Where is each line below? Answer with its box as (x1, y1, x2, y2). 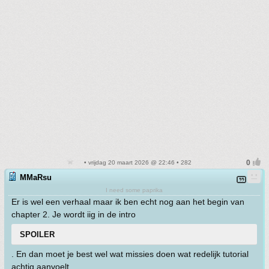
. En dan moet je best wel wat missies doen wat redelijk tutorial (11, 249, 249, 259)
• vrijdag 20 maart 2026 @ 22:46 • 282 (82, 159, 192, 166)
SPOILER (20, 230, 55, 239)
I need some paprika (106, 187, 163, 193)
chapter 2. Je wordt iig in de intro (11, 210, 136, 219)
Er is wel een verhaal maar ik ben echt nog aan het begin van (11, 197, 244, 207)
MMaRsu (20, 173, 52, 182)
